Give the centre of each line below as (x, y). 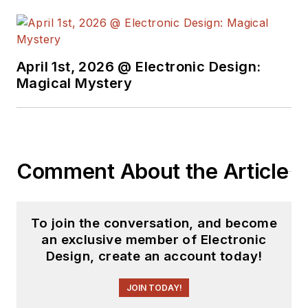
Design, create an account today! (154, 256)
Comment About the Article (153, 171)
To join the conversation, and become (154, 223)
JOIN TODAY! (154, 288)
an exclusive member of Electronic (154, 240)
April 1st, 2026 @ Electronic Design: (139, 67)
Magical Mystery (74, 83)
